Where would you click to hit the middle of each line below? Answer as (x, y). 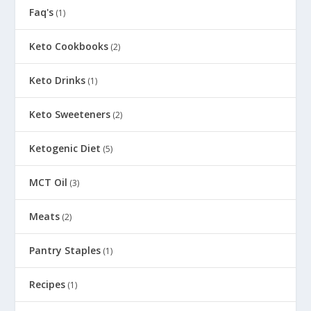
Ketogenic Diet (65, 148)
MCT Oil (49, 182)
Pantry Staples (65, 250)
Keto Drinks (58, 80)
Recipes (48, 284)
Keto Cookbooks (69, 46)
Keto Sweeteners (70, 114)
